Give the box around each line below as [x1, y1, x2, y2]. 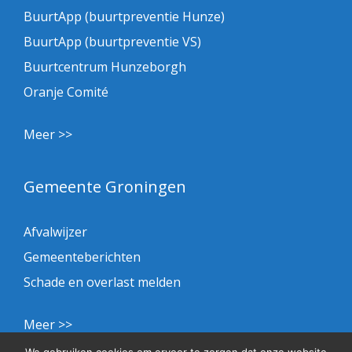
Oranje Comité [24, 82, 108, 101]
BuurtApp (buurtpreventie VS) [24, 32, 201, 50]
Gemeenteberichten [24, 247, 141, 266]
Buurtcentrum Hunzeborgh [24, 57, 186, 75]
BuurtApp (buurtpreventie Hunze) [24, 7, 225, 25]
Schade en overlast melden [24, 273, 181, 291]
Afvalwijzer [24, 222, 87, 240]
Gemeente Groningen [24, 175, 186, 197]
